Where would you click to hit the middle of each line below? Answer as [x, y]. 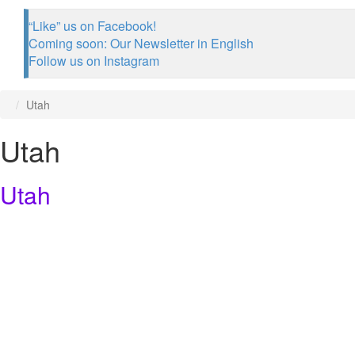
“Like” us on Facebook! [92, 26]
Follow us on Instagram [94, 61]
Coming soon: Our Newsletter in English [141, 43]
